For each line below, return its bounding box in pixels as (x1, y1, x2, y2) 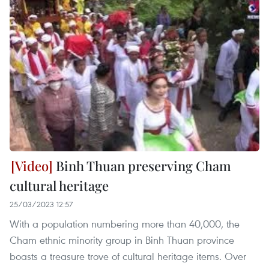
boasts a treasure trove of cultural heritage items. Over (10, 249, 246, 263)
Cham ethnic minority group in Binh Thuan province (10, 232, 234, 247)
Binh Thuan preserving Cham (53, 156, 231, 175)
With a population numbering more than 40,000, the (10, 216, 240, 231)
